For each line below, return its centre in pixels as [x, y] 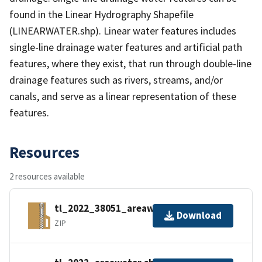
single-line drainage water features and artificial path [126, 47]
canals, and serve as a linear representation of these [123, 96]
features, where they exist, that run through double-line [130, 63]
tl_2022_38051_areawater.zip [122, 208]
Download [199, 216]
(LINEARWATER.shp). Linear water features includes [123, 30]
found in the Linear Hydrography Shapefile [101, 14]
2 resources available [47, 176]
